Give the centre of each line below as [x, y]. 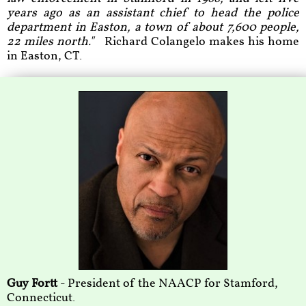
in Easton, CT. [44, 56]
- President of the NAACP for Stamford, [168, 284]
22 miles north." [54, 42]
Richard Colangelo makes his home [200, 42]
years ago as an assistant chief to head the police [153, 13]
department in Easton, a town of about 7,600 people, [153, 28]
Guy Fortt [32, 284]
